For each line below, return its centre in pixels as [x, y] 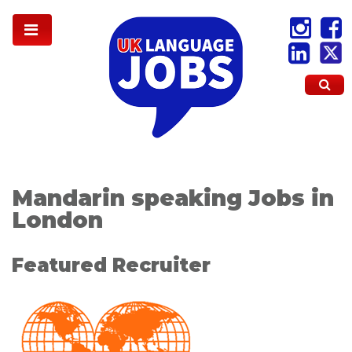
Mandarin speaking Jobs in [173, 198]
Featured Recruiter [111, 266]
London [57, 220]
